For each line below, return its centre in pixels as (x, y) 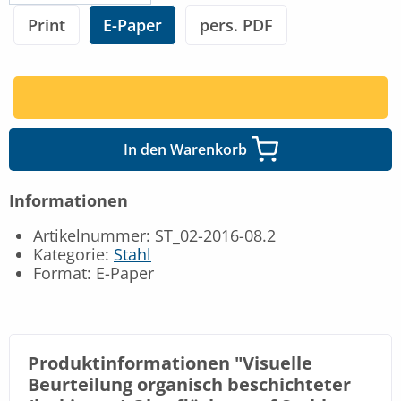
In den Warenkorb (185, 149)
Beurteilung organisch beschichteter (189, 384)
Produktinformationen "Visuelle (170, 363)
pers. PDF (236, 25)
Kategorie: (73, 254)
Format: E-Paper (94, 273)
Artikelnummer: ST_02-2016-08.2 (154, 235)
